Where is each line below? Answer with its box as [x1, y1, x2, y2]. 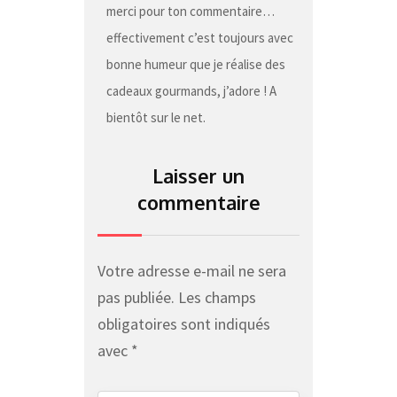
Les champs [178, 287, 256, 307]
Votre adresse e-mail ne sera [97, 261, 286, 281]
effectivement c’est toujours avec [106, 29, 293, 46]
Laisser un [152, 163, 245, 188]
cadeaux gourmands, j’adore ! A [106, 82, 276, 99]
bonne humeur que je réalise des [106, 56, 285, 73]
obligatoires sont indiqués [97, 314, 270, 334]
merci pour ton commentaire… [106, 3, 275, 19]
